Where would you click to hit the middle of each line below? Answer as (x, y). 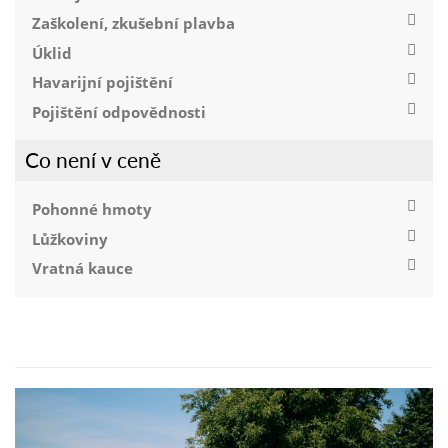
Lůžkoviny (70, 238)
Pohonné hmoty (92, 208)
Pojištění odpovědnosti (119, 112)
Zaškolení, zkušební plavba (134, 22)
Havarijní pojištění (103, 82)
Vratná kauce (83, 268)
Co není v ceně (93, 159)
